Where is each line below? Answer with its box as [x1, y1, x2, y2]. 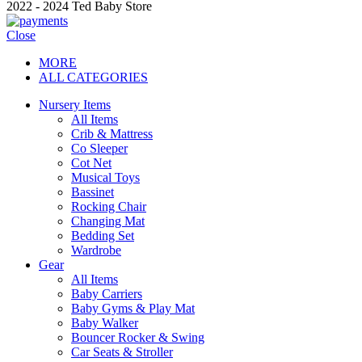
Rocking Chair [71, 200, 146, 214]
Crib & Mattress [71, 127, 153, 141]
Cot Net [71, 156, 112, 170]
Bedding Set [71, 229, 134, 243]
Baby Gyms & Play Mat [71, 301, 195, 316]
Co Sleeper [71, 141, 128, 156]
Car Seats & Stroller [71, 345, 173, 360]
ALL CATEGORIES [39, 70, 148, 85]
